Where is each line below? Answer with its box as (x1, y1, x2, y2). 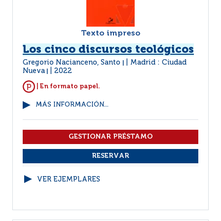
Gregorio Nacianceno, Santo (23, 59, 122, 66)
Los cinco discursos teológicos (23, 44, 194, 55)
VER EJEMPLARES (37, 176, 100, 183)
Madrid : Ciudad (130, 59, 186, 66)
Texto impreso (80, 30, 141, 37)
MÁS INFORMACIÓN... (36, 102, 109, 108)
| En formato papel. (35, 83, 100, 90)
